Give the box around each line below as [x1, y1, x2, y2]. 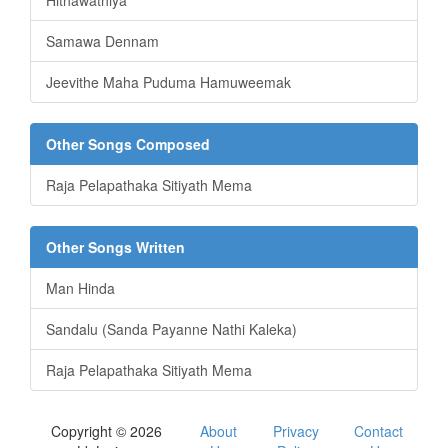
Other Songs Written [46, 237, 185, 258]
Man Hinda [46, 278, 115, 299]
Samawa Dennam [46, 31, 159, 52]
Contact [354, 421, 403, 442]
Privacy [272, 421, 319, 442]
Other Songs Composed [46, 134, 210, 155]
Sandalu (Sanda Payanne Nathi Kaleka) [46, 319, 297, 340]
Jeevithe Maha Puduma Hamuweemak [46, 72, 291, 93]
